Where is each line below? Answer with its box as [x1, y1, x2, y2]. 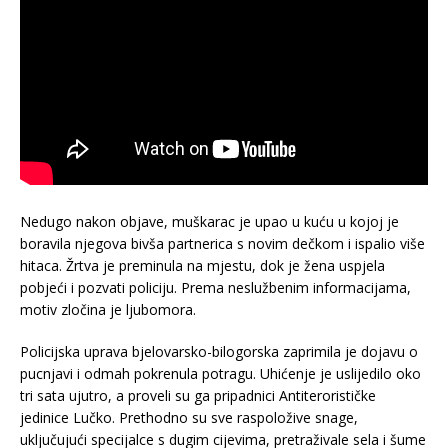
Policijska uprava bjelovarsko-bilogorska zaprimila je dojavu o [20, 342, 418, 361]
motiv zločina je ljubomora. [20, 300, 196, 319]
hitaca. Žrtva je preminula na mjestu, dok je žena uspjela [20, 256, 385, 275]
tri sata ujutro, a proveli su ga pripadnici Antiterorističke [20, 386, 376, 405]
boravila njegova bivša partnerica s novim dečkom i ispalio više [20, 234, 425, 253]
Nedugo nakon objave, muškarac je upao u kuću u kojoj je [20, 212, 399, 231]
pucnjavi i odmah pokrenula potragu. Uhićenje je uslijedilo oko [20, 364, 421, 383]
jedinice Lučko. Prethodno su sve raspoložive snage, [20, 408, 358, 427]
